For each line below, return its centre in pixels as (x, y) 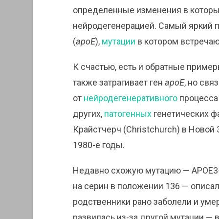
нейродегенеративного (130, 98)
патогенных (128, 114)
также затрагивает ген (119, 83)
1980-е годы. (99, 145)
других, (88, 114)
